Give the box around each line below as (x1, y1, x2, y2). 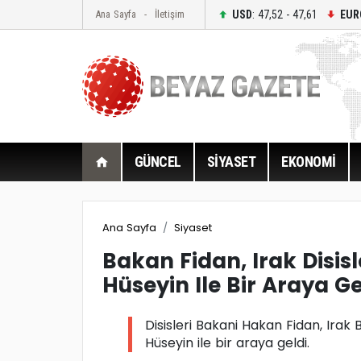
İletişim (155, 8, 185, 20)
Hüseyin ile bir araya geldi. (145, 334, 309, 353)
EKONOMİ (281, 153, 336, 170)
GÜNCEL (134, 153, 181, 170)
